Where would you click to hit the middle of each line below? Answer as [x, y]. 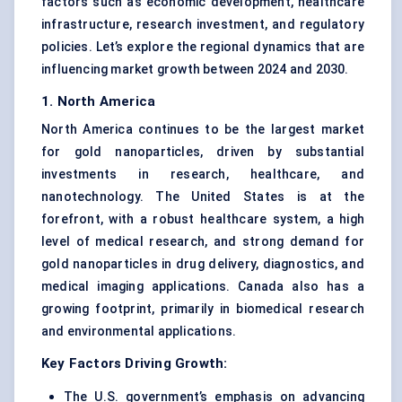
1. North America [99, 102]
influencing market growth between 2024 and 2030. [195, 70]
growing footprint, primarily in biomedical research [203, 309]
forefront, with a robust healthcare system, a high [203, 219]
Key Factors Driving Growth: [135, 364]
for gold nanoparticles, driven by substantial [203, 152]
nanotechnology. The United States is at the [203, 197]
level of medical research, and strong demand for [203, 242]
